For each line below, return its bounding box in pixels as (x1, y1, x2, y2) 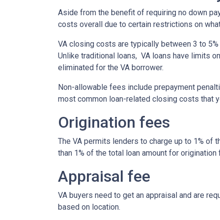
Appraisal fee (58, 167, 150, 186)
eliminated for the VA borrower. (58, 63, 164, 73)
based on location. (58, 202, 120, 212)
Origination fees (58, 113, 170, 132)
